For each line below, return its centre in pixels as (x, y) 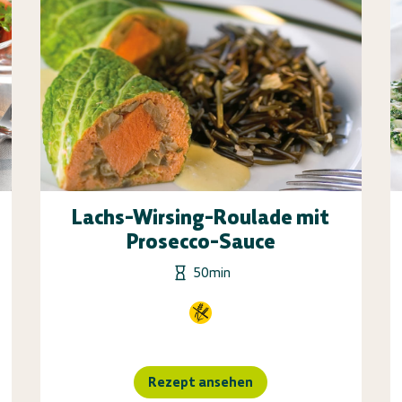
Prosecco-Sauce (201, 241)
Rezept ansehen (201, 382)
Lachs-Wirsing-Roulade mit (201, 217)
